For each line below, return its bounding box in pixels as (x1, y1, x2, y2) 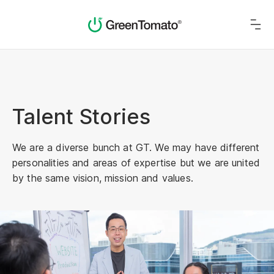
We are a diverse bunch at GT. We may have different (12, 141, 260, 154)
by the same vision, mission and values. (12, 172, 193, 184)
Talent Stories (12, 104, 151, 129)
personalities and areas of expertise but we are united (12, 157, 261, 169)
